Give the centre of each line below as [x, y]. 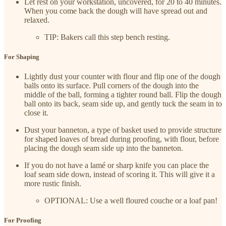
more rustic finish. [53, 184]
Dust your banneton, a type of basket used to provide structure [123, 130]
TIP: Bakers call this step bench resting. [107, 37]
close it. [36, 113]
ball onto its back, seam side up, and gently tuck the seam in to [123, 104]
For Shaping [22, 56]
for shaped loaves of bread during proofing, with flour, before [122, 139]
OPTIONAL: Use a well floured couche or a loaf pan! [131, 201]
